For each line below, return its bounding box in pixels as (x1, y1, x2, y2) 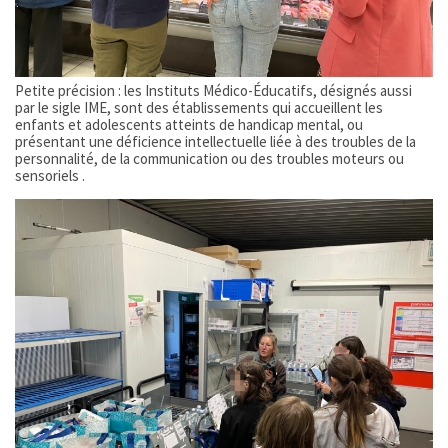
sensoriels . (15, 165, 85, 185)
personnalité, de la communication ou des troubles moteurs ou (15, 148, 404, 168)
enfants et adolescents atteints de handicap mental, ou (15, 114, 363, 134)
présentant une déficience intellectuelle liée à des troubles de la (15, 131, 416, 151)
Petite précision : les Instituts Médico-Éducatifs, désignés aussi (15, 80, 412, 100)
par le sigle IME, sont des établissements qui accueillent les (15, 97, 383, 117)
